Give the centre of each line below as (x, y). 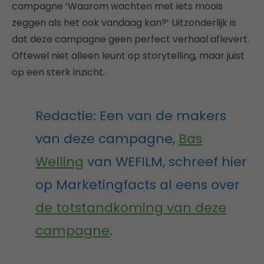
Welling (60, 161)
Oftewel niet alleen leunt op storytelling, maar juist (128, 55)
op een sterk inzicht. (58, 72)
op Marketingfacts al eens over (138, 184)
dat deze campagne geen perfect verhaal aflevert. (131, 39)
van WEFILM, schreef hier (165, 161)
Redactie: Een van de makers (131, 115)
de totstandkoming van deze (131, 207)
